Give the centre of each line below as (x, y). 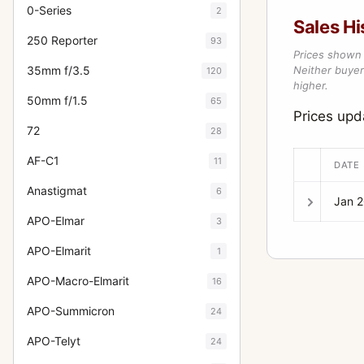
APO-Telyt (54, 341)
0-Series (49, 10)
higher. (311, 85)
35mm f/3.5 (58, 70)
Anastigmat (57, 191)
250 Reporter (62, 40)
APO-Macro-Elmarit (78, 281)
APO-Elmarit (59, 251)
